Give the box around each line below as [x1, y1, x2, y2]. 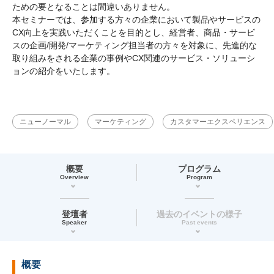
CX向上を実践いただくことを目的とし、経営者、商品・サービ [12, 27, 255, 37]
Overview [60, 173, 89, 180]
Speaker [62, 218, 87, 226]
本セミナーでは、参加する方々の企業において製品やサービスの [12, 14, 261, 24]
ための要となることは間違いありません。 [12, 1, 175, 12]
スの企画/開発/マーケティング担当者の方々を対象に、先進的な [12, 40, 257, 50]
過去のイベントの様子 [157, 209, 242, 219]
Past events [182, 218, 217, 226]
